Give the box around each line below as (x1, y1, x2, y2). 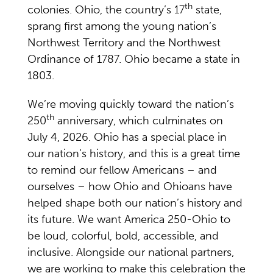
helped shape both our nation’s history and (27, 196, 243, 210)
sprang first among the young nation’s (27, 19, 216, 33)
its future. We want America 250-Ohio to (27, 212, 230, 226)
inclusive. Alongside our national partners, (27, 245, 234, 259)
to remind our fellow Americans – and (27, 163, 217, 177)
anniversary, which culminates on (54, 113, 223, 127)
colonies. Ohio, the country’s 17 (27, 2, 185, 16)
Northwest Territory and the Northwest (27, 35, 221, 49)
